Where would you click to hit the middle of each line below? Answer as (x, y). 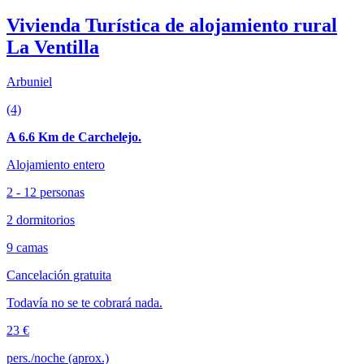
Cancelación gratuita (59, 275)
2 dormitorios (41, 219)
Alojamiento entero (56, 164)
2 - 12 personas (45, 192)
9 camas (27, 247)
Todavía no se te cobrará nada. (84, 302)
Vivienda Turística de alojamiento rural (172, 25)
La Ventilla (53, 47)
